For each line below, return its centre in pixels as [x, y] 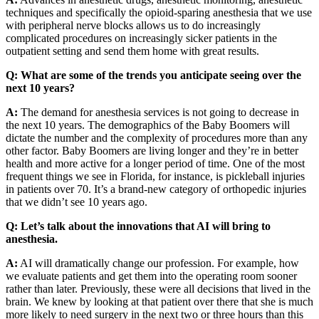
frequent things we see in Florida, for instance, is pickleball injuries [155, 176]
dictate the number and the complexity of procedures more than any [157, 137]
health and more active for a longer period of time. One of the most [155, 163]
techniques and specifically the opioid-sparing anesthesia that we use [159, 12]
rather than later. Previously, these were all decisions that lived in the [158, 288]
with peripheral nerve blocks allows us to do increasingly [133, 25]
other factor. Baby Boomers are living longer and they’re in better [152, 150]
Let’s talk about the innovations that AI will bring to [146, 226]
